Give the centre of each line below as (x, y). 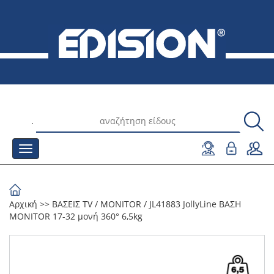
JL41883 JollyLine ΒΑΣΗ (195, 204)
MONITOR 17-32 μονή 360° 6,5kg (76, 216)
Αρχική (23, 204)
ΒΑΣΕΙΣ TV (72, 204)
